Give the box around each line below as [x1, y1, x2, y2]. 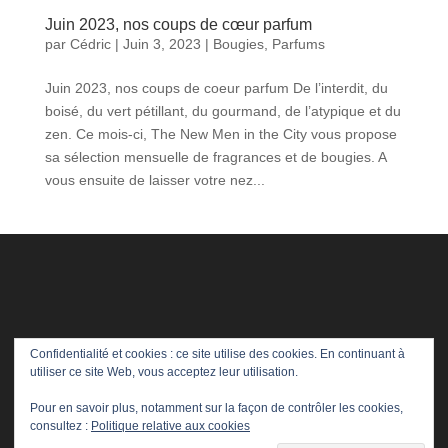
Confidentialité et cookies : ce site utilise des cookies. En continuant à [30, 347, 405, 361]
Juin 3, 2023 [122, 35, 201, 52]
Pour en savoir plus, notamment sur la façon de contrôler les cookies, [30, 401, 403, 415]
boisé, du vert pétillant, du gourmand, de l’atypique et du [44, 102, 401, 119]
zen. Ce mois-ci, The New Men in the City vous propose [44, 125, 397, 142]
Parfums [271, 35, 325, 52]
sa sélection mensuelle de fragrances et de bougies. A [44, 148, 386, 165]
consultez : [30, 419, 91, 433]
